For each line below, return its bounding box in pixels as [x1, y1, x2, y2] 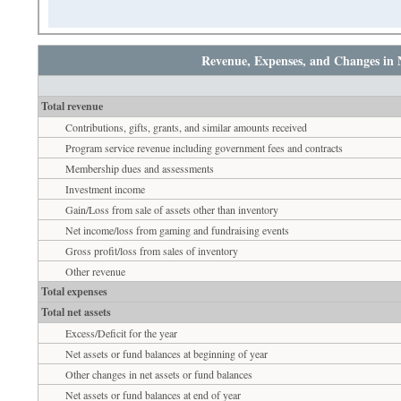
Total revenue [40, 98, 103, 114]
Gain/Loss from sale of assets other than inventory [65, 201, 279, 217]
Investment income [65, 181, 146, 196]
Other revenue [65, 263, 126, 278]
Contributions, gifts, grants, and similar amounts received [65, 119, 308, 134]
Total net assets [40, 303, 111, 320]
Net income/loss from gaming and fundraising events [65, 222, 290, 237]
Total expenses [40, 283, 107, 299]
